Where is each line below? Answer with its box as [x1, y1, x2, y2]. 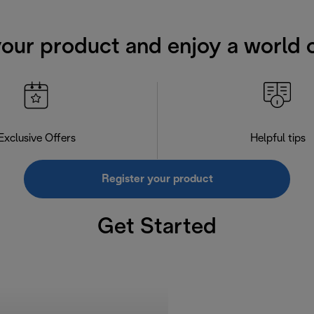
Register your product [101, 173, 213, 184]
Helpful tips [250, 132, 306, 144]
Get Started [97, 217, 217, 238]
